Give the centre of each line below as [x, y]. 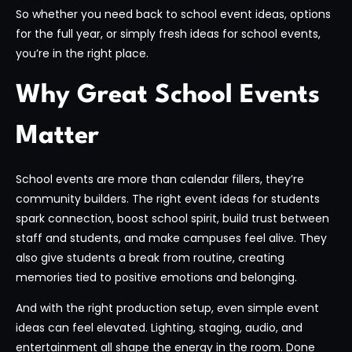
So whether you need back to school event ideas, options [173, 15]
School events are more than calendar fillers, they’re [160, 179]
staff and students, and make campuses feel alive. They [171, 238]
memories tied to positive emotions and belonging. [156, 277]
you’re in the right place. [82, 54]
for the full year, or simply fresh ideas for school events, [168, 34]
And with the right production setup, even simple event [167, 308]
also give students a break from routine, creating [150, 257]
